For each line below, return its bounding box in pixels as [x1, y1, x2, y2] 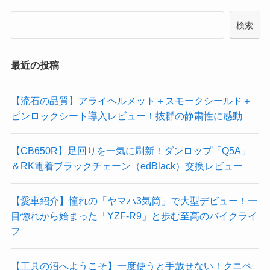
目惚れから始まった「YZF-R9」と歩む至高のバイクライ [10, 210, 257, 222]
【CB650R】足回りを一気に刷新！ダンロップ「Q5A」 [10, 145, 251, 156]
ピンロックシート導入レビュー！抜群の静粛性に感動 [10, 110, 242, 121]
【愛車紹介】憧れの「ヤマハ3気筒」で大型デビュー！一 [10, 195, 257, 207]
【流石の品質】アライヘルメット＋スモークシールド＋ [10, 95, 252, 106]
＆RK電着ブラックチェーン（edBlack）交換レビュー [10, 160, 243, 171]
